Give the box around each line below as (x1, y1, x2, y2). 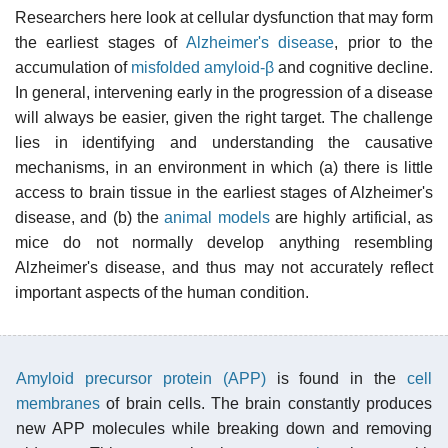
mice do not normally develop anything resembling (15, 233, 433, 251)
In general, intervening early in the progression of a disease (15, 83, 433, 101)
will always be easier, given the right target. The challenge (15, 108, 433, 126)
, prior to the (334, 33, 433, 51)
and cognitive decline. (274, 58, 433, 76)
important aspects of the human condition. (15, 283, 309, 301)
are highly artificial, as (269, 208, 434, 226)
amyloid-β (204, 58, 274, 76)
